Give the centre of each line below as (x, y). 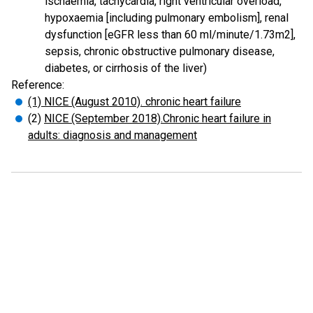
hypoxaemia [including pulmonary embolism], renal (167, 18)
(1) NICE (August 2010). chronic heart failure (134, 102)
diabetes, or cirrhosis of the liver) (126, 68)
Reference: (38, 85)
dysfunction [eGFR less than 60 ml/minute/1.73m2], (170, 35)
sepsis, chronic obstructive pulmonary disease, (160, 51)
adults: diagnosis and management (112, 135)
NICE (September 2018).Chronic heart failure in (158, 118)
